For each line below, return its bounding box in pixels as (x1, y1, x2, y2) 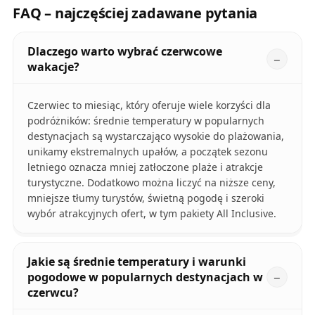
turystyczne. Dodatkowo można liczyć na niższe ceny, (27, 176, 276, 190)
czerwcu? (27, 285, 79, 301)
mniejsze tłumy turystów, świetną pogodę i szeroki (27, 191, 264, 205)
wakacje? (27, 59, 79, 75)
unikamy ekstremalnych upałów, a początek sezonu (27, 145, 268, 159)
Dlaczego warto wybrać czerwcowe (27, 44, 222, 60)
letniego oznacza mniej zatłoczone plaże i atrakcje (27, 160, 263, 174)
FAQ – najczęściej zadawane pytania (12, 4, 258, 23)
